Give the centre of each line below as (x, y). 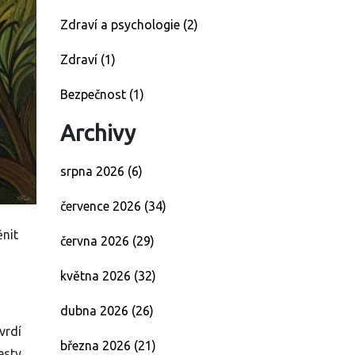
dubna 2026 (96, 311)
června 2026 (96, 241)
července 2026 (102, 206)
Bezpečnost (95, 94)
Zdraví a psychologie (122, 25)
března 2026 (97, 345)
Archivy (98, 133)
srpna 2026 (94, 171)
